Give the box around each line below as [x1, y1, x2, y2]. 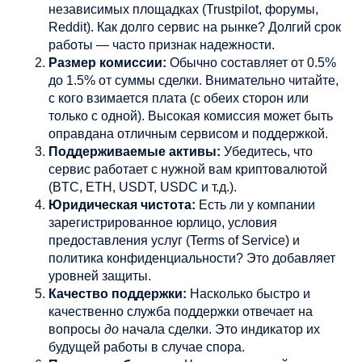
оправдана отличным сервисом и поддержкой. [48, 127, 328, 141]
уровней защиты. [48, 269, 151, 283]
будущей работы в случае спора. [48, 340, 245, 354]
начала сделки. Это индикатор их [119, 322, 320, 336]
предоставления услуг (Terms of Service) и [48, 234, 300, 247]
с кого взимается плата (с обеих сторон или [48, 91, 309, 105]
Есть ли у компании [196, 198, 315, 212]
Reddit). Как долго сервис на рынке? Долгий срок [48, 20, 341, 34]
